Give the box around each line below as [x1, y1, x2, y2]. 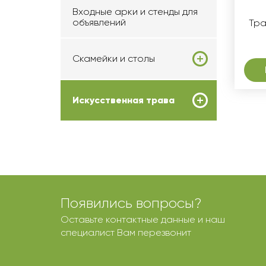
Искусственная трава [72, 94, 175, 106]
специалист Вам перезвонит [61, 227, 191, 238]
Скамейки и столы [72, 53, 155, 64]
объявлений [72, 17, 126, 28]
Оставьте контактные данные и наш [61, 214, 225, 225]
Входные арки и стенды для [72, 6, 198, 17]
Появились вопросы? [61, 195, 202, 211]
